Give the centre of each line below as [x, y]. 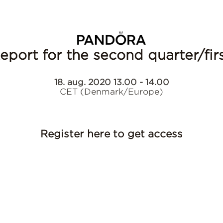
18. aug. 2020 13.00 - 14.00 [111, 82]
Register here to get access [111, 134]
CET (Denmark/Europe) [111, 92]
